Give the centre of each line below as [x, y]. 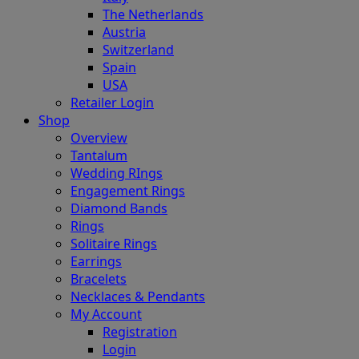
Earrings [96, 262]
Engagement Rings [128, 191]
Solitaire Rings [114, 244]
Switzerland [138, 50]
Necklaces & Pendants [138, 297]
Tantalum [99, 156]
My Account [106, 315]
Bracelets [99, 279]
